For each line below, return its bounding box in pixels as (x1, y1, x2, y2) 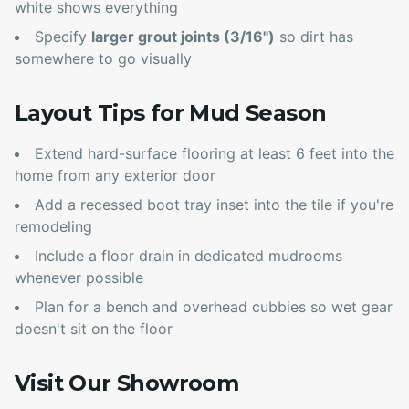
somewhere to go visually (15, 49, 192, 68)
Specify (35, 27, 91, 47)
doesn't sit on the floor (15, 320, 173, 339)
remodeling (15, 217, 92, 236)
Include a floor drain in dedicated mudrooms (35, 246, 342, 266)
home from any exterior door (15, 166, 215, 185)
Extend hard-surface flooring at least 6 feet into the (35, 144, 394, 163)
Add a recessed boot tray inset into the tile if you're (35, 195, 393, 215)
